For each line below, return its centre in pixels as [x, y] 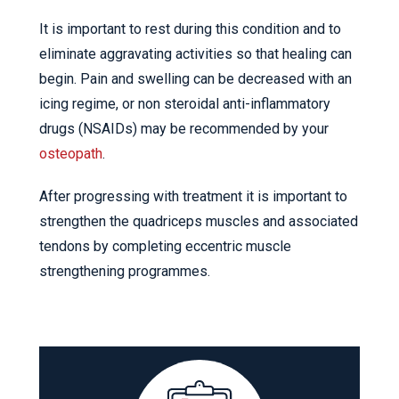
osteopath [71, 154]
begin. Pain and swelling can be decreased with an [195, 79]
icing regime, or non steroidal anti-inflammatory [185, 104]
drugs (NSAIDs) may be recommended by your [184, 129]
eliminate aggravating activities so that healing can [195, 54]
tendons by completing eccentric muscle [165, 247]
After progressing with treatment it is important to [193, 197]
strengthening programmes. [125, 272]
